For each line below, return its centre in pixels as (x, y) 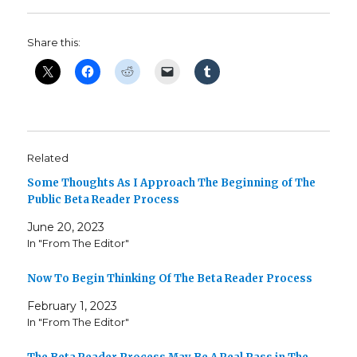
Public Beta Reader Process (104, 200)
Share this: (54, 43)
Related (48, 158)
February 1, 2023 (73, 306)
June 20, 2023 (66, 228)
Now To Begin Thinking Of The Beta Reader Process (170, 278)
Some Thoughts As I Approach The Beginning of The (172, 183)
